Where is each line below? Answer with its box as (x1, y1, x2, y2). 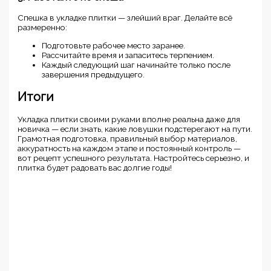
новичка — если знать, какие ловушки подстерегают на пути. (18, 123, 253, 134)
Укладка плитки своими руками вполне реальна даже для (18, 114, 241, 124)
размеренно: (18, 22, 68, 32)
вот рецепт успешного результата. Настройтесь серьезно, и (18, 152, 250, 163)
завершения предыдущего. (42, 69, 145, 79)
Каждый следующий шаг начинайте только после (42, 59, 231, 70)
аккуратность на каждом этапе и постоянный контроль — (18, 143, 241, 153)
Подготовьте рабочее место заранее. (42, 40, 186, 50)
